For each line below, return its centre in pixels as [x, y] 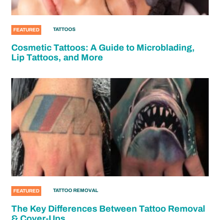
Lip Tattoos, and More [57, 57]
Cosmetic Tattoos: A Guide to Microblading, [103, 48]
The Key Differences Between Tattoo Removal [108, 209]
